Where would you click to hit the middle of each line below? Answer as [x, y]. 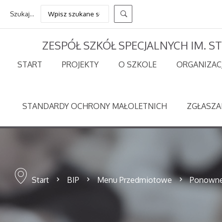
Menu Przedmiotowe [135, 180]
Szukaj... [22, 14]
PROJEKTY [80, 64]
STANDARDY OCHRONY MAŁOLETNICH [95, 106]
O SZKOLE [138, 64]
